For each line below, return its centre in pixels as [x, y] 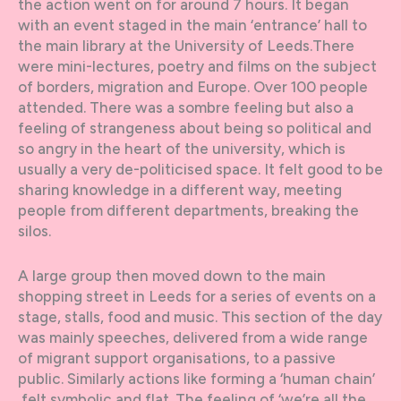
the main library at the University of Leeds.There [186, 46]
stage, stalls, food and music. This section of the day [200, 317]
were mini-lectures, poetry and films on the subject [197, 67]
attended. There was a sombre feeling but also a [186, 108]
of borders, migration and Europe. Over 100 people [193, 87]
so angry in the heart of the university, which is [182, 149]
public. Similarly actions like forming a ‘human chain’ [196, 379]
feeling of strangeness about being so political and [195, 128]
